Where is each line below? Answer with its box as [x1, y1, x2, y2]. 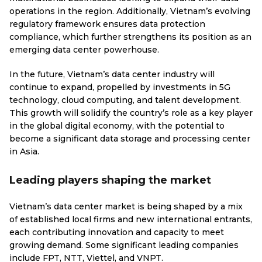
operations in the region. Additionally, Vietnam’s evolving [9, 6, 250, 16]
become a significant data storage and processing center [9, 133, 250, 144]
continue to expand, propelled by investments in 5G [9, 82, 230, 92]
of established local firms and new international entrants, [9, 214, 252, 225]
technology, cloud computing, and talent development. [9, 95, 241, 105]
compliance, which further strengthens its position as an [9, 32, 251, 42]
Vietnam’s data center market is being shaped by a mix [9, 201, 243, 212]
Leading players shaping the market [9, 174, 211, 187]
